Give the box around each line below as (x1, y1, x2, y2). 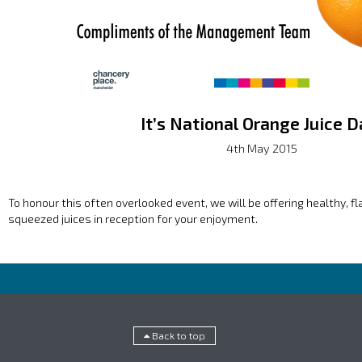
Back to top (149, 328, 205, 342)
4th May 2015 (226, 141, 297, 156)
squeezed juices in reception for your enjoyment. (7, 212, 258, 226)
